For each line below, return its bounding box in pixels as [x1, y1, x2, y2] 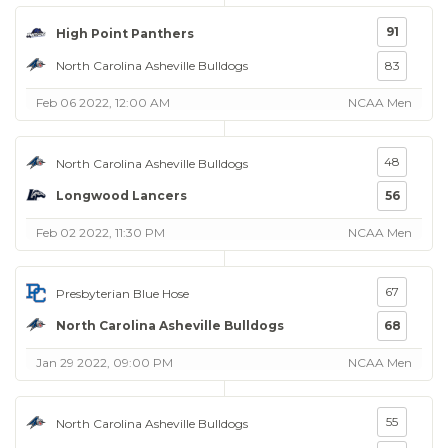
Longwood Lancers [56, 187, 187, 203]
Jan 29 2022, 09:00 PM [36, 355, 173, 370]
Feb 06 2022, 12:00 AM [36, 95, 170, 110]
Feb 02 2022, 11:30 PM [36, 225, 165, 240]
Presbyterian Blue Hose [56, 285, 189, 301]
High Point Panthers [56, 25, 194, 41]
